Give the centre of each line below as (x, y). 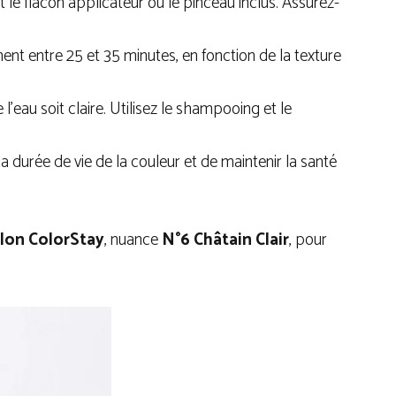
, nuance (133, 240)
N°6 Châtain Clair (225, 240)
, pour (308, 240)
